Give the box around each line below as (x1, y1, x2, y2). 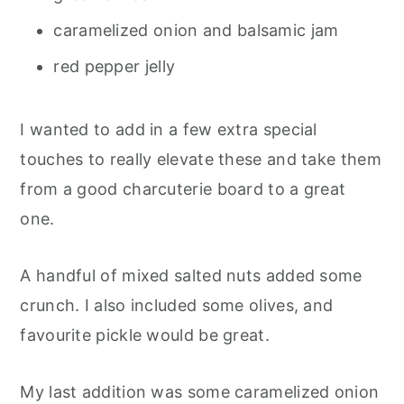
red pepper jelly (53, 56, 176, 76)
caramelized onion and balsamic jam (53, 20, 339, 40)
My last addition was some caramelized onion (20, 381, 380, 401)
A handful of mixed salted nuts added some (20, 265, 363, 285)
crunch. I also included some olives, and (20, 295, 334, 315)
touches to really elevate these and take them (20, 149, 381, 169)
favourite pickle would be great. (20, 325, 275, 344)
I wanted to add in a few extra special (20, 119, 317, 139)
